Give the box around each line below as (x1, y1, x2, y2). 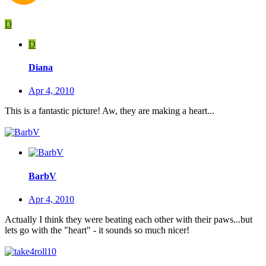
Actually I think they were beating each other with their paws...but (5, 214, 252, 224)
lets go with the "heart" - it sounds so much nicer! (5, 225, 189, 235)
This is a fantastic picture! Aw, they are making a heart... (5, 106, 214, 116)
